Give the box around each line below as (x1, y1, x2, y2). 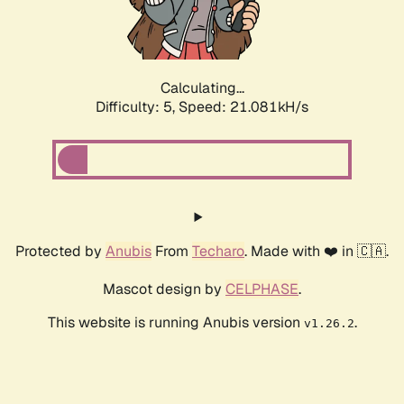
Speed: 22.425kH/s (179, 97, 308, 117)
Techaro (192, 242, 244, 262)
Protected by (15, 242, 106, 262)
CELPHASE (225, 280, 298, 299)
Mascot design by (103, 280, 225, 299)
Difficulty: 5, (96, 97, 179, 117)
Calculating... (160, 78, 244, 98)
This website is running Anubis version (47, 313, 304, 333)
